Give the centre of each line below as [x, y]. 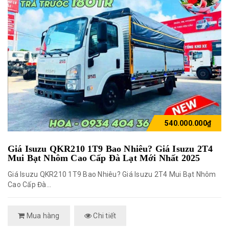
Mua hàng [42, 215]
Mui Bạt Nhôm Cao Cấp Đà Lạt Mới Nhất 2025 [104, 158]
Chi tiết [104, 215]
